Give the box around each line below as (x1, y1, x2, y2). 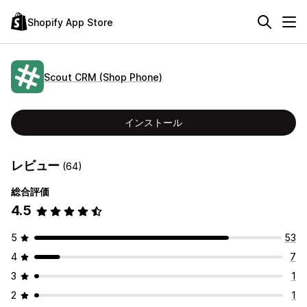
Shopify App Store (27, 16, 113, 28)
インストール (125, 116, 182, 128)
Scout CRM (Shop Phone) (44, 71, 162, 83)
